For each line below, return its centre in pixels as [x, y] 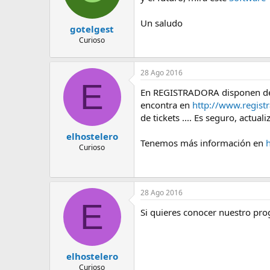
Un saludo [162, 23]
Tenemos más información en [203, 143]
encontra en [166, 105]
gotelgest [92, 29]
